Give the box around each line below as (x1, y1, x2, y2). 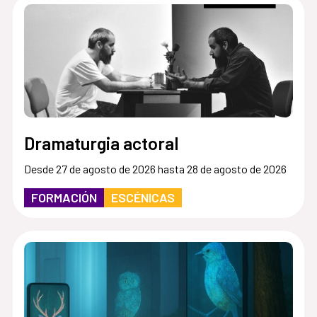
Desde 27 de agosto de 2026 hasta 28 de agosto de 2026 (23, 161, 287, 175)
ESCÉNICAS (110, 189, 175, 205)
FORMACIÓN (30, 189, 97, 205)
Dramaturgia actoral (23, 132, 178, 154)
